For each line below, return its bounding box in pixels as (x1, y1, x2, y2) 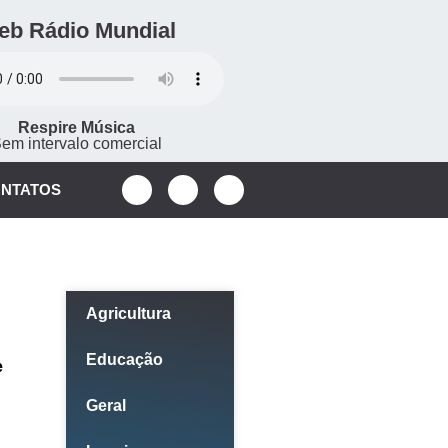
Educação (85, 351, 163, 368)
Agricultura (85, 305, 171, 322)
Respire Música (18, 119, 136, 136)
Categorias (104, 263, 215, 286)
